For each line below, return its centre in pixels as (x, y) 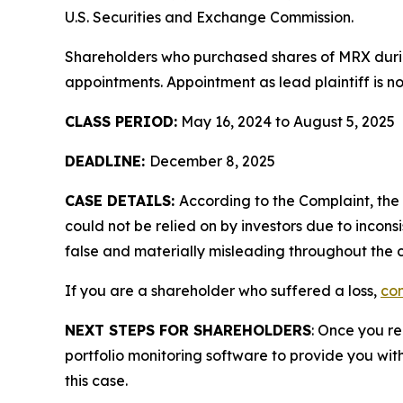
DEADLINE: (107, 161)
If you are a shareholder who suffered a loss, (223, 291)
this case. (96, 381)
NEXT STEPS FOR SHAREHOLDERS (188, 331)
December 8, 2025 (212, 161)
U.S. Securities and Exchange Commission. (209, 18)
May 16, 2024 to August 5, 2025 (286, 122)
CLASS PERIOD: (121, 122)
